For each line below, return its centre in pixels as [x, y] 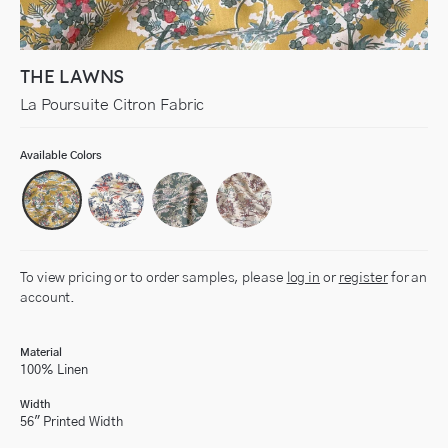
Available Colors [61, 155]
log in [303, 278]
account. [48, 298]
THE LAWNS [72, 76]
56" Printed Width [71, 422]
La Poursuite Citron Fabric [112, 105]
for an [407, 278]
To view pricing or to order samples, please [153, 278]
